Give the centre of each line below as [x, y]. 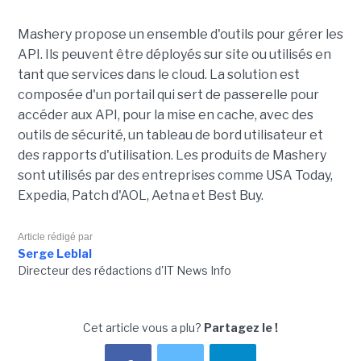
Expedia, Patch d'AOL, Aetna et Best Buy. [141, 196]
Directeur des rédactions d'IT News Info [124, 271]
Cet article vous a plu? [143, 328]
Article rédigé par [55, 237]
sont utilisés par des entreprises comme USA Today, [175, 176]
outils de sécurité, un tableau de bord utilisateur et [170, 135]
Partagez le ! [241, 328]
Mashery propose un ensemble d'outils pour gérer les [180, 35]
